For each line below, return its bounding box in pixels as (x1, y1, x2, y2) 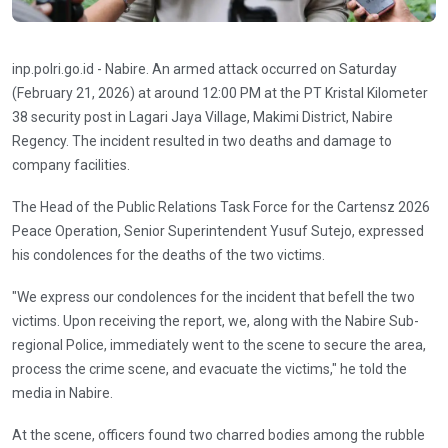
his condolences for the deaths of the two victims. (12, 247, 325, 264)
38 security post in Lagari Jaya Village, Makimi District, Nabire (12, 109, 393, 126)
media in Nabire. (12, 385, 113, 402)
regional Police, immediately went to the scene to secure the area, (12, 337, 426, 354)
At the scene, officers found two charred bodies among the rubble (12, 427, 425, 444)
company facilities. (12, 157, 130, 174)
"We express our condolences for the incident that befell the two (12, 289, 415, 306)
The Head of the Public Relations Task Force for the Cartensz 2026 (12, 199, 430, 216)
